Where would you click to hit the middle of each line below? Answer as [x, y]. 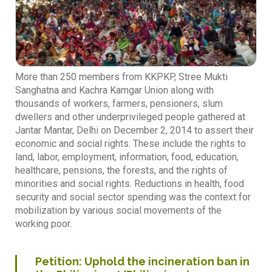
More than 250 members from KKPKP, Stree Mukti [121, 76]
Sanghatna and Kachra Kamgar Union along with [114, 90]
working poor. [43, 223]
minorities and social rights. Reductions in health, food [130, 183]
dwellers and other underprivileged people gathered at [130, 117]
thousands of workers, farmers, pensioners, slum [119, 103]
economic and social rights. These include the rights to [131, 143]
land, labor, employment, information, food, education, [127, 157]
